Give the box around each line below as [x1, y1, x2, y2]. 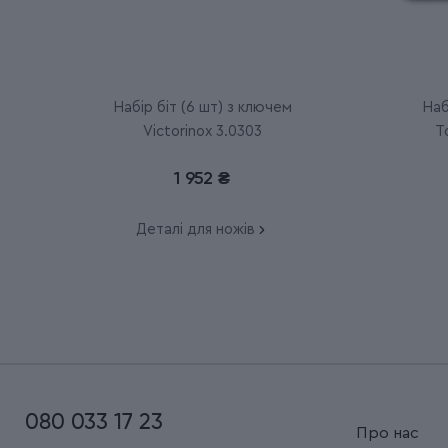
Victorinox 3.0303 [142, 124, 262, 140]
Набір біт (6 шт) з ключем [112, 100, 292, 116]
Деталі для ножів [135, 222, 255, 238]
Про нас [356, 425, 419, 442]
